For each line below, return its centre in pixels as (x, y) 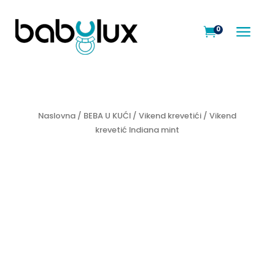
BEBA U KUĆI (107, 116)
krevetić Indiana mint (137, 130)
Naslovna (57, 116)
